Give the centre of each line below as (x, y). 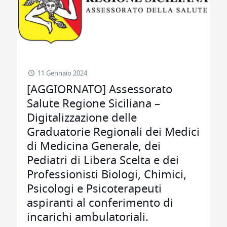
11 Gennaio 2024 (63, 74)
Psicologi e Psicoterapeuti (94, 189)
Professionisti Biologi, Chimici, (107, 175)
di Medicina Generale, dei (94, 146)
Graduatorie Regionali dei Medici (113, 132)
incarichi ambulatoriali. (88, 217)
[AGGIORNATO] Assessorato (100, 90)
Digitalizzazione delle (82, 118)
